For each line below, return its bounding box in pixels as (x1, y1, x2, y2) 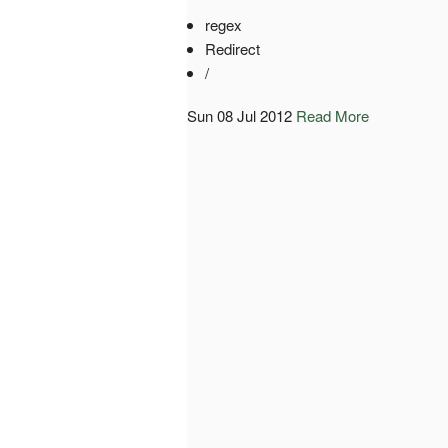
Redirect (204, 37, 260, 59)
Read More (296, 104, 369, 126)
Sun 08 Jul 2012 (187, 104, 292, 126)
